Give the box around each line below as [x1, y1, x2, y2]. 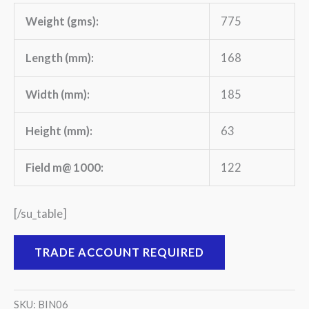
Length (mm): [26, 50, 94, 64]
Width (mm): [26, 87, 90, 101]
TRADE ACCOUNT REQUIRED [34, 245, 204, 259]
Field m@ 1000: [26, 160, 104, 174]
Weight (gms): [26, 14, 99, 28]
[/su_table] [14, 206, 67, 220]
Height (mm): [26, 123, 93, 137]
